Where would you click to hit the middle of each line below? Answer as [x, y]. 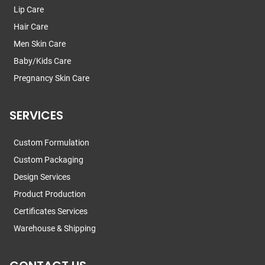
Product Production [50, 194]
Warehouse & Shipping [55, 229]
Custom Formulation [51, 143]
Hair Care [31, 27]
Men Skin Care [40, 44]
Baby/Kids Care [42, 61]
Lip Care [29, 10]
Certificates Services [51, 211]
